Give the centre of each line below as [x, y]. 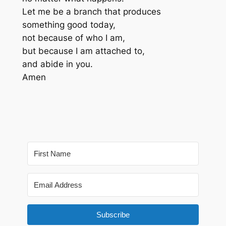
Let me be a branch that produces [91, 11]
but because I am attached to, [83, 51]
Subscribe [113, 215]
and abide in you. [57, 64]
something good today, [69, 24]
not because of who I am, [73, 38]
